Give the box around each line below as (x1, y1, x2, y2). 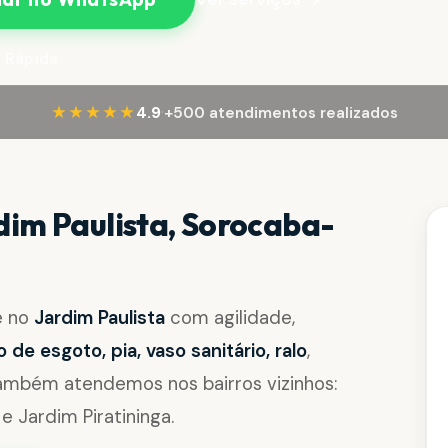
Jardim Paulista (34, 305, 166, 330)
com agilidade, (165, 305, 296, 330)
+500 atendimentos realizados (163, 102, 398, 123)
